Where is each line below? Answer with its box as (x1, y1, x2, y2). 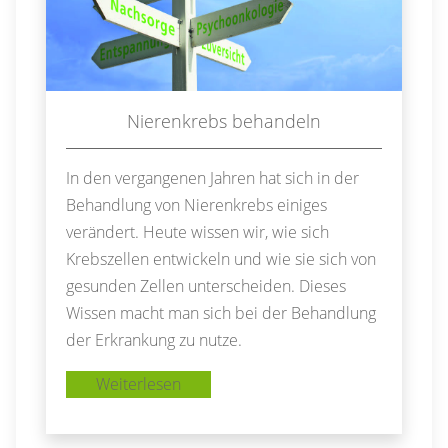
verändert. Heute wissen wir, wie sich (66, 220, 330, 243)
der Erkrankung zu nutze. (66, 328, 243, 351)
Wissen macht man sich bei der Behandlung (66, 301, 377, 324)
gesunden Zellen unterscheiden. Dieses (66, 274, 347, 297)
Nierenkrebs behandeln (127, 108, 321, 133)
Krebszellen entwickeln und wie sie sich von (66, 247, 377, 270)
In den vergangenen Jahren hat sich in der (66, 166, 360, 189)
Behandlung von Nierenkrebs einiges (66, 193, 328, 216)
